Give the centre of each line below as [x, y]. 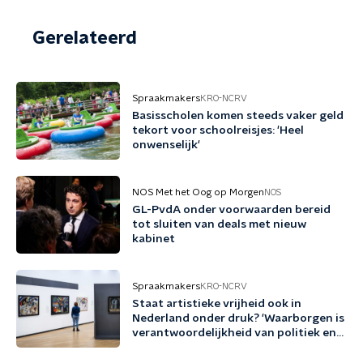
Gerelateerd [85, 38]
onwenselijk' [166, 145]
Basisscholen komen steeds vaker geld [238, 116]
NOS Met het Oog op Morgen [198, 192]
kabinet [154, 239]
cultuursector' [173, 348]
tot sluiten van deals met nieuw [219, 224]
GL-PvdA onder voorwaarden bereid [231, 210]
